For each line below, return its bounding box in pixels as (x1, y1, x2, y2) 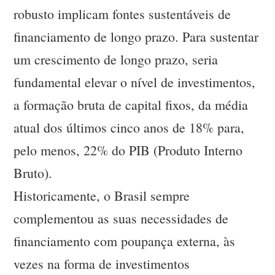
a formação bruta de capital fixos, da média (14, 96, 249, 114)
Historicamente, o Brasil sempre (14, 187, 190, 205)
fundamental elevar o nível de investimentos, (14, 73, 256, 91)
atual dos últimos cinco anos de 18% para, (14, 118, 245, 137)
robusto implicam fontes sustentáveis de (14, 5, 231, 23)
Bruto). (14, 164, 53, 182)
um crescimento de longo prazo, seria (14, 50, 219, 69)
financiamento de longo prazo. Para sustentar (14, 28, 259, 46)
